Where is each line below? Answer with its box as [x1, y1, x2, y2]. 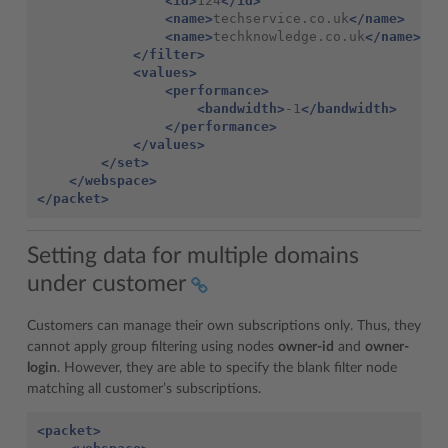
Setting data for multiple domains [27, 244, 359, 268]
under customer [27, 272, 186, 296]
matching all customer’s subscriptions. [27, 382, 261, 397]
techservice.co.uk [213, 10, 349, 26]
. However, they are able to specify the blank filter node [57, 361, 397, 376]
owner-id [278, 340, 334, 355]
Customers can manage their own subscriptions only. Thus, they [27, 319, 421, 334]
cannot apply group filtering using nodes [27, 340, 278, 355]
